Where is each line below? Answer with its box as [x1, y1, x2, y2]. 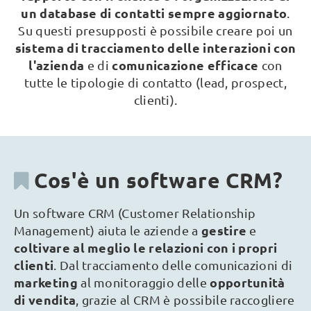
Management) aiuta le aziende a [14, 223, 201, 237]
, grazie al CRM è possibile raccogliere [76, 292, 295, 307]
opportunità [210, 274, 285, 290]
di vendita [14, 292, 76, 308]
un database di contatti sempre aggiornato [21, 5, 287, 21]
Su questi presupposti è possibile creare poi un [18, 23, 293, 37]
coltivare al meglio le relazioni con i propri [14, 239, 278, 255]
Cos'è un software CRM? [28, 167, 283, 193]
